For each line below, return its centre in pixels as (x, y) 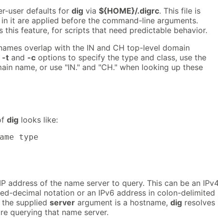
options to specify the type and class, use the (121, 58)
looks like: (38, 119)
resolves (199, 203)
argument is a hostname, (123, 203)
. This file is (180, 11)
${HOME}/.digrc (129, 11)
